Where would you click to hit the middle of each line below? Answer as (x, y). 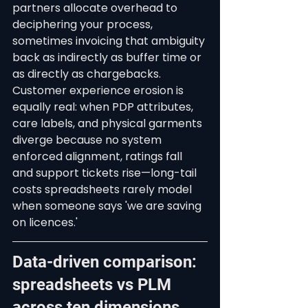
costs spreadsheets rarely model (103, 189)
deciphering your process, (84, 24)
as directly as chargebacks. (88, 74)
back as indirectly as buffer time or (108, 57)
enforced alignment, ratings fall (99, 156)
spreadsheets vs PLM (94, 285)
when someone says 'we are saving (108, 206)
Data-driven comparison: (107, 262)
